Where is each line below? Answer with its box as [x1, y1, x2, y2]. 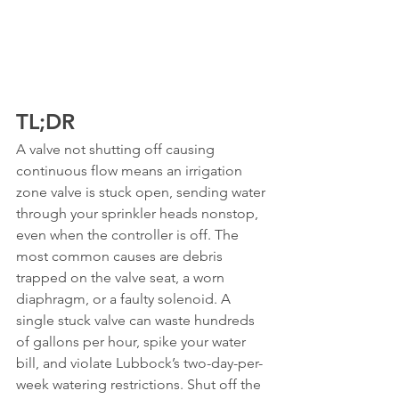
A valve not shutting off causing [16, 141, 218, 158]
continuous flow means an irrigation [16, 162, 246, 179]
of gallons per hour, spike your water [16, 333, 249, 350]
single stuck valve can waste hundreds [16, 312, 258, 329]
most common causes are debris [16, 248, 226, 265]
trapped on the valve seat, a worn [16, 269, 228, 286]
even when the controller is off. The [16, 226, 242, 243]
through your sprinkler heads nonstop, [16, 205, 262, 222]
